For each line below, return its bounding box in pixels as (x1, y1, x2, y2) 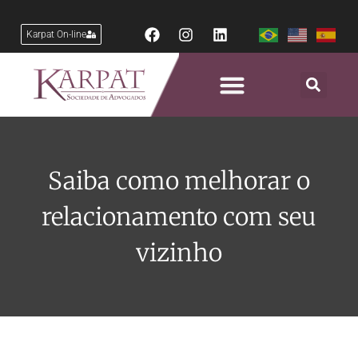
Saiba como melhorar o (48, 165, 310, 196)
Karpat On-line (26, 29, 86, 40)
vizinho (136, 237, 222, 268)
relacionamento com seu (42, 201, 316, 232)
